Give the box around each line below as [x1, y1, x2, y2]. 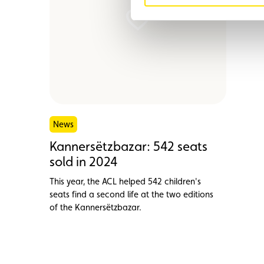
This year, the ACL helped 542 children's [49, 176, 201, 186]
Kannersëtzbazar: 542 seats [49, 138, 207, 154]
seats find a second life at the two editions [49, 189, 213, 199]
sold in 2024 [49, 153, 117, 169]
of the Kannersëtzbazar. [49, 202, 141, 212]
